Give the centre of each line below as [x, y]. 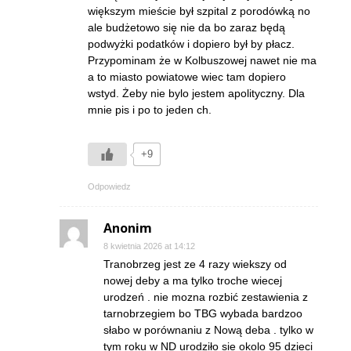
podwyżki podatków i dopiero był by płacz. [191, 44]
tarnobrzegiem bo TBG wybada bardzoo [203, 314]
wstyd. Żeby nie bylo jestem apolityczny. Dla [196, 94]
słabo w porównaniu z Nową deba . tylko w [208, 330]
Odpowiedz [109, 187]
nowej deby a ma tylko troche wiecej [193, 281]
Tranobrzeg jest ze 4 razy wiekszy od [195, 264]
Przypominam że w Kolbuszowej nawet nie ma [202, 61]
